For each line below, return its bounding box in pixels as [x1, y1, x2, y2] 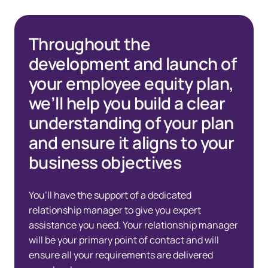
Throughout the [29, 32, 151, 56]
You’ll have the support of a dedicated [29, 188, 191, 202]
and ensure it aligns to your [29, 131, 234, 154]
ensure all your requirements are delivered [29, 248, 213, 262]
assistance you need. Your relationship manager [29, 218, 238, 232]
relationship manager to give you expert [29, 203, 201, 217]
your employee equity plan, [29, 72, 234, 95]
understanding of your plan [29, 111, 234, 135]
